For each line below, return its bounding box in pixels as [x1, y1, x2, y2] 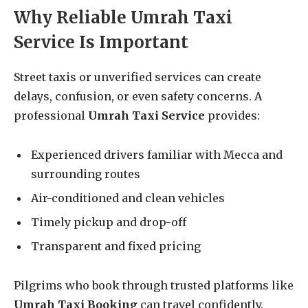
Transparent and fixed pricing [31, 239, 201, 254]
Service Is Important [14, 32, 188, 54]
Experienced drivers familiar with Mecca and [31, 148, 283, 162]
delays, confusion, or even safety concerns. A [14, 89, 262, 104]
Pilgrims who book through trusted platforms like [14, 278, 294, 293]
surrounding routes [31, 167, 140, 181]
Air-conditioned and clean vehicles [31, 191, 225, 206]
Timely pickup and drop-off [31, 215, 186, 230]
